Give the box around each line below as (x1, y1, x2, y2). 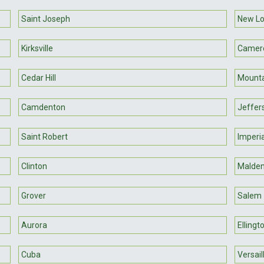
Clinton (21, 161, 48, 171)
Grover (21, 190, 47, 200)
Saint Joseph (21, 14, 71, 24)
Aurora (21, 220, 48, 230)
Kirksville (21, 43, 54, 53)
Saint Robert (21, 131, 68, 141)
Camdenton (21, 102, 66, 112)
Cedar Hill (21, 72, 57, 82)
